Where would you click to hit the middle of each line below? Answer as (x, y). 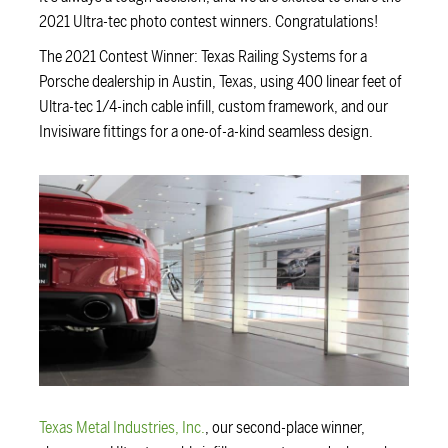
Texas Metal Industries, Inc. (121, 428)
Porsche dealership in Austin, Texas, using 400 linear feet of (220, 81)
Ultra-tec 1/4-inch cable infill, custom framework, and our (213, 106)
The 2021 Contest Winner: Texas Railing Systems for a (202, 56)
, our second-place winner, (284, 428)
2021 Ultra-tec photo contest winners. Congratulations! (208, 21)
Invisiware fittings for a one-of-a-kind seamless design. (205, 131)
